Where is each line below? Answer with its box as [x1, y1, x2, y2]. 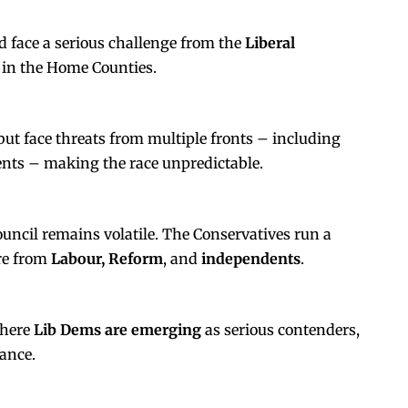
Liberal [245, 33, 295, 52]
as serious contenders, [201, 320, 360, 339]
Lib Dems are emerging [34, 320, 201, 339]
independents [201, 249, 301, 268]
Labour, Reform [51, 249, 163, 268]
